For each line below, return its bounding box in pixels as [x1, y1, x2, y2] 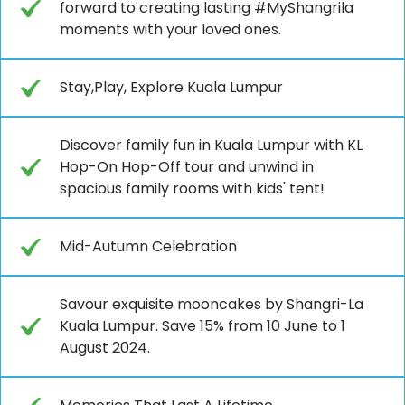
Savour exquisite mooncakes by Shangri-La [60, 293, 363, 315]
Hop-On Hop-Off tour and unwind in [60, 155, 314, 177]
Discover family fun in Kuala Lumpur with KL [60, 134, 363, 155]
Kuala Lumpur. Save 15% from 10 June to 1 [60, 315, 345, 336]
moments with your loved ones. [60, 18, 281, 40]
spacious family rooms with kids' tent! [60, 177, 325, 199]
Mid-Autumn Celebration [60, 235, 237, 257]
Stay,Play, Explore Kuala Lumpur [60, 76, 283, 98]
